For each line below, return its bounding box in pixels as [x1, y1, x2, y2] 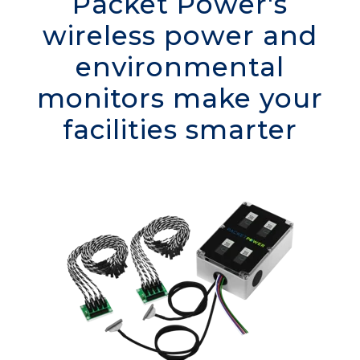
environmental [76, 50, 284, 83]
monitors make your [37, 81, 323, 114]
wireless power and [43, 18, 317, 51]
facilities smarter [63, 112, 297, 145]
